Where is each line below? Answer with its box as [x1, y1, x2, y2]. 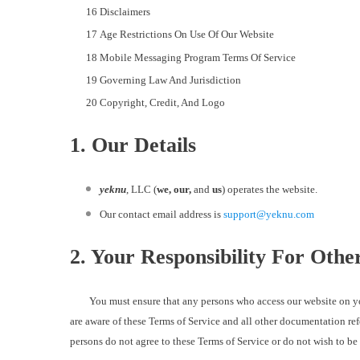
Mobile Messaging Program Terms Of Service [100, 51, 296, 63]
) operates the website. [222, 183, 317, 196]
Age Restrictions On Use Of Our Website [100, 28, 274, 41]
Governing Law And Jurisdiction [100, 73, 241, 86]
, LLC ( [126, 183, 157, 196]
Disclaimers [100, 6, 150, 18]
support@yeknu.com [223, 208, 314, 221]
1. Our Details [70, 133, 196, 157]
